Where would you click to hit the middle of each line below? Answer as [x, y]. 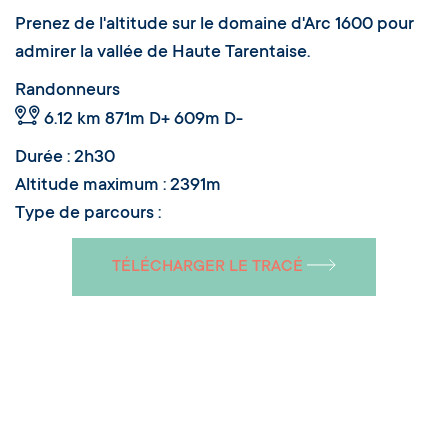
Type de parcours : [88, 213]
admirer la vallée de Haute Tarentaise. [162, 52]
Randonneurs [67, 90]
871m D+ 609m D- [172, 119]
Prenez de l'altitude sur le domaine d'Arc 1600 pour [214, 24]
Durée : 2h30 [65, 157]
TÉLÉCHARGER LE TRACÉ [209, 266]
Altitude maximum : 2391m [118, 185]
